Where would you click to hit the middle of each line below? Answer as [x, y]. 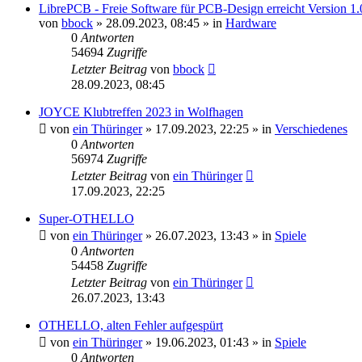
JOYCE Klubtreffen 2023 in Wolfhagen [141, 112]
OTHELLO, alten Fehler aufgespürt [131, 325]
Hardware [251, 23]
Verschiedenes [311, 128]
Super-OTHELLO [86, 218]
